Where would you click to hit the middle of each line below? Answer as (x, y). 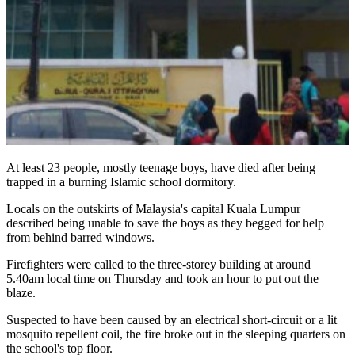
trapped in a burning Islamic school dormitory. (121, 181)
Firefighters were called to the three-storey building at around (158, 264)
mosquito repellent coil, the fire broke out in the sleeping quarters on (176, 334)
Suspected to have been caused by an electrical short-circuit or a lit (172, 319)
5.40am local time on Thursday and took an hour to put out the (162, 278)
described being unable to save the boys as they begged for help (165, 223)
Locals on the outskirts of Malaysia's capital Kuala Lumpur (153, 208)
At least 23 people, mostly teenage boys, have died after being (161, 167)
